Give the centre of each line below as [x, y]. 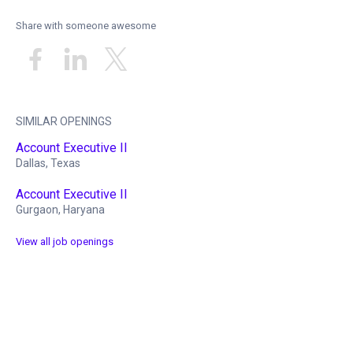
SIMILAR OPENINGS [63, 121]
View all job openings [64, 241]
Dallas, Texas [48, 163]
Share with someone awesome [85, 26]
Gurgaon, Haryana [60, 210]
